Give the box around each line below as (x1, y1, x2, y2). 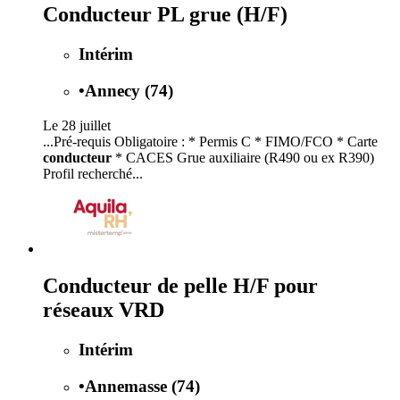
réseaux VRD (43, 298, 164, 322)
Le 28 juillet (43, 117, 111, 133)
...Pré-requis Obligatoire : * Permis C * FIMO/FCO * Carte (43, 133, 378, 149)
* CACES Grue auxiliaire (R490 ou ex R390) (112, 149, 374, 165)
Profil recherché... (43, 165, 143, 181)
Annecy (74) (85, 80, 173, 100)
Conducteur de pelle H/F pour (43, 274, 318, 298)
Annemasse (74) (85, 377, 200, 396)
